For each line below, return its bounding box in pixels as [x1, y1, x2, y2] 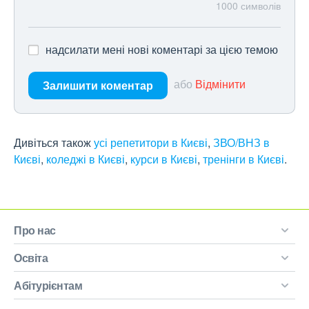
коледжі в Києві [46, 151, 125, 167]
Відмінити [195, 76, 246, 92]
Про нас [14, 222, 56, 238]
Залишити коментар [43, 77, 153, 93]
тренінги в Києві [203, 151, 284, 167]
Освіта [14, 250, 48, 266]
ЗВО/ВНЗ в [213, 134, 270, 150]
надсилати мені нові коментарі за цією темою [46, 41, 278, 57]
